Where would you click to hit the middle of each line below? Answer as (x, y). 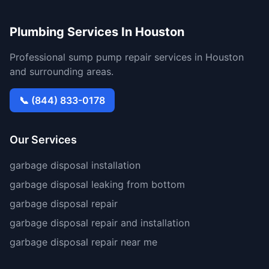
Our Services (43, 140)
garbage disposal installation (75, 165)
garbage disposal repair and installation (100, 223)
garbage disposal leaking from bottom (97, 184)
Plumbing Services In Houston (97, 32)
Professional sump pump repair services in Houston (127, 57)
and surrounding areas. (62, 71)
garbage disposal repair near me (83, 242)
